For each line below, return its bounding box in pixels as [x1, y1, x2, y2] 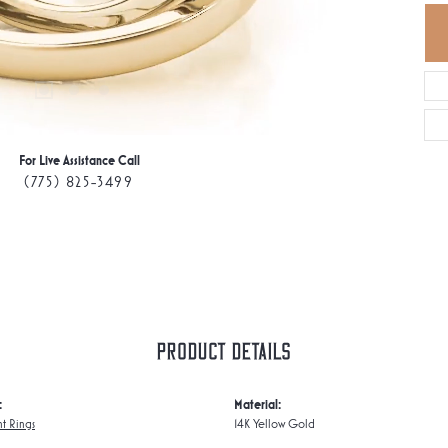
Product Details [157, 339, 291, 365]
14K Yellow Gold [234, 415, 315, 431]
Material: [234, 396, 281, 412]
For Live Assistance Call [18, 153, 140, 169]
